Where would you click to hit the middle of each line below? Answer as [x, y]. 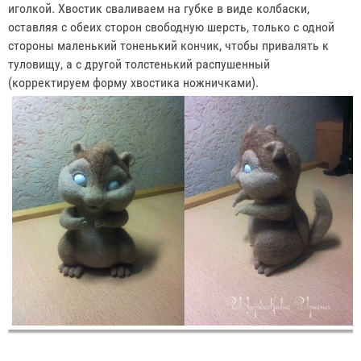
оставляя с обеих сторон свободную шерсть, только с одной [171, 27]
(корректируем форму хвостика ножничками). [135, 82]
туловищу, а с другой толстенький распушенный [139, 64]
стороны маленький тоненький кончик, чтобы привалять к [168, 45]
